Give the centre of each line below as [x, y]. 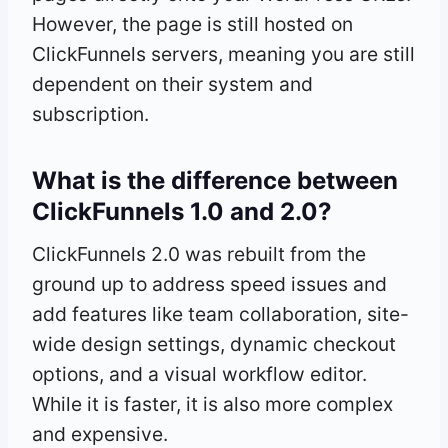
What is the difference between [215, 180]
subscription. [90, 113]
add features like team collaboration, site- [220, 313]
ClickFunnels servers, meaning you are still [223, 53]
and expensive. [100, 433]
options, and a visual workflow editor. [199, 373]
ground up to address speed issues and [209, 283]
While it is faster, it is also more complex [212, 403]
